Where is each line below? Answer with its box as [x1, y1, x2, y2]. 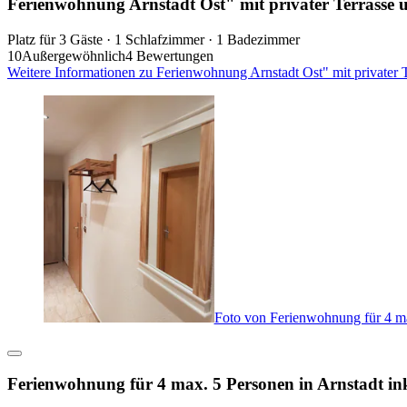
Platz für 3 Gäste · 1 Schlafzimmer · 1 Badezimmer [7, 31, 300, 47]
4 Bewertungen [125, 47, 213, 64]
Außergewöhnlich [22, 47, 125, 64]
